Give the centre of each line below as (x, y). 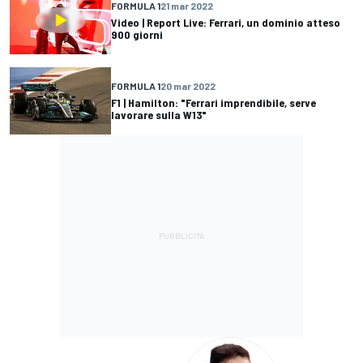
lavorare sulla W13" (159, 115)
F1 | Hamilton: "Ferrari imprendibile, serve (214, 103)
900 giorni (137, 34)
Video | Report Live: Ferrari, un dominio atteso (226, 22)
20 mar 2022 (188, 86)
